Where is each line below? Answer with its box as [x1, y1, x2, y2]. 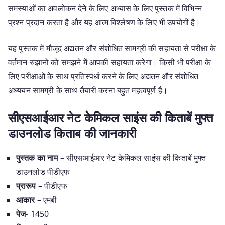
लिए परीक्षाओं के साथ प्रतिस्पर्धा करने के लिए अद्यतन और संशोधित [8, 70, 199, 82]
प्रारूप [16, 180, 38, 191]
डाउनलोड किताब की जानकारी [8, 124, 137, 141]
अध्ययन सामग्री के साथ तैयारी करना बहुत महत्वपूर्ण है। [8, 84, 168, 96]
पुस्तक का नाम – [16, 152, 66, 163]
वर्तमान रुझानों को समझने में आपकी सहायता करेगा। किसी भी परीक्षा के [8, 56, 211, 68]
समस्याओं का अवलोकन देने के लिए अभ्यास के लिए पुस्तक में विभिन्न [8, 2, 202, 14]
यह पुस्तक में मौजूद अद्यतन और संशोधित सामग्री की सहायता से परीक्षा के [8, 42, 216, 54]
